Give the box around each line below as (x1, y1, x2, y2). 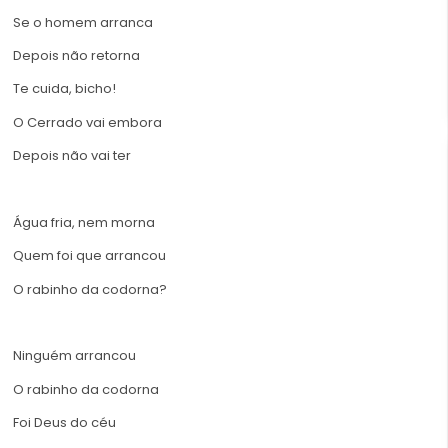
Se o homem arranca (13, 12, 153, 32)
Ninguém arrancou (13, 346, 136, 366)
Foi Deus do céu (13, 413, 116, 433)
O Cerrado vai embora (13, 112, 162, 132)
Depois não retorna (13, 45, 140, 65)
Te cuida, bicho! (13, 79, 116, 99)
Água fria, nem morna (13, 212, 155, 232)
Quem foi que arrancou (13, 246, 166, 266)
